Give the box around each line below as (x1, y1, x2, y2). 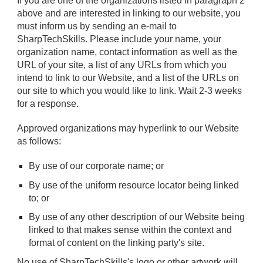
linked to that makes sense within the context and (29, 225, 232, 235)
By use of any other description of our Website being (29, 212, 245, 222)
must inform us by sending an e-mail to (17, 21, 177, 32)
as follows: (17, 136, 62, 147)
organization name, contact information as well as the (17, 47, 238, 58)
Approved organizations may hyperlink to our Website (17, 123, 240, 134)
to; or (29, 193, 50, 203)
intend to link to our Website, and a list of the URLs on (17, 73, 240, 83)
